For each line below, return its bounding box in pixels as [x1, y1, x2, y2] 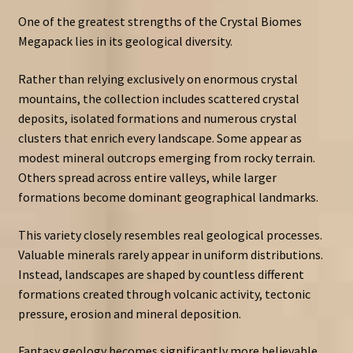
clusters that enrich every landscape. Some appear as [17, 129, 302, 146]
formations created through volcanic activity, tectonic [17, 285, 310, 302]
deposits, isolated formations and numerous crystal [17, 110, 297, 126]
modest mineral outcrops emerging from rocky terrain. [17, 149, 315, 165]
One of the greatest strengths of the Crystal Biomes [17, 13, 302, 30]
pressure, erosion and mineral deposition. [17, 305, 241, 321]
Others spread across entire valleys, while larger [17, 169, 277, 185]
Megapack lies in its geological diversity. [17, 33, 232, 50]
